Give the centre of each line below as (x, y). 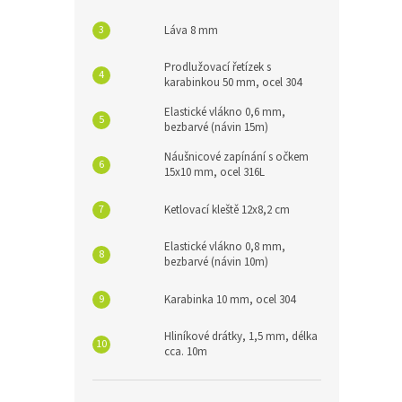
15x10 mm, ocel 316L (214, 172)
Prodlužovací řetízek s (218, 67)
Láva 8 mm (191, 30)
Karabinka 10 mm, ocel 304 (230, 299)
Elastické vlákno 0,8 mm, (225, 247)
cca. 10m (186, 352)
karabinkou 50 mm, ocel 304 (233, 83)
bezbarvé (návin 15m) (216, 127)
